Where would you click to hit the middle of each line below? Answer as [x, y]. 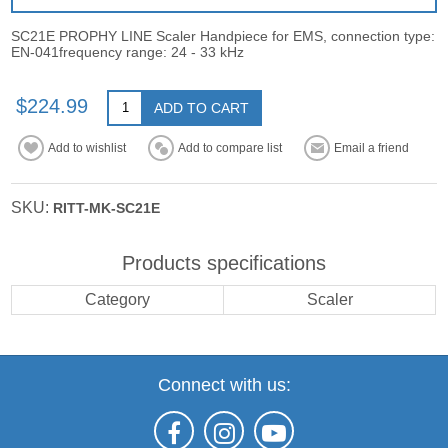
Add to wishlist [87, 147]
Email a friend [372, 147]
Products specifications [224, 262]
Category [118, 299]
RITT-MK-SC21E [107, 207]
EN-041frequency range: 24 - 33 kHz [128, 51]
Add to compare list [230, 147]
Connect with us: [224, 384]
